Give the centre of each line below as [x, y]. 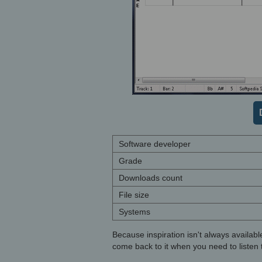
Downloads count [151, 178]
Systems [135, 212]
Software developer [155, 144]
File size [134, 195]
